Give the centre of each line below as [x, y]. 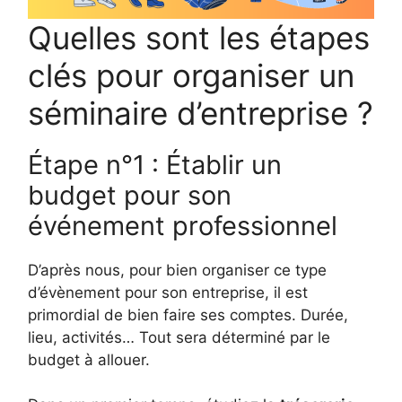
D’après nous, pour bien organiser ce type [177, 270]
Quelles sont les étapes [199, 37]
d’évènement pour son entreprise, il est [168, 292]
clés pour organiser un [191, 75]
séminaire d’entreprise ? [201, 113]
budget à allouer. [89, 359]
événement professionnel [183, 225]
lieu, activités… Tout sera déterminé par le [179, 337]
